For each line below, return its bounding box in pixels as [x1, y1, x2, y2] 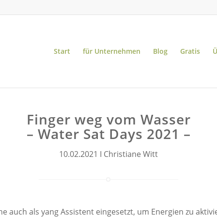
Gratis [180, 46, 200, 56]
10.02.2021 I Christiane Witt [59, 148, 158, 159]
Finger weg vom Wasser [26, 110, 191, 128]
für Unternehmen [83, 46, 140, 56]
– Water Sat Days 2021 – [26, 124, 191, 143]
